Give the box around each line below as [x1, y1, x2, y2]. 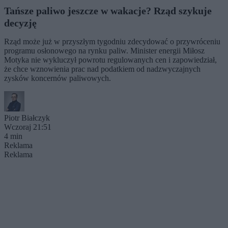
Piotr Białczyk [4, 113, 50, 122]
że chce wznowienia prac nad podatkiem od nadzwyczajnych [4, 64, 201, 73]
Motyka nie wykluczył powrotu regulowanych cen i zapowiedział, [4, 55, 217, 64]
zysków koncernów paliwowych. [4, 73, 111, 82]
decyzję [4, 17, 37, 28]
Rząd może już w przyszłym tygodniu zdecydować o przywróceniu [4, 37, 220, 46]
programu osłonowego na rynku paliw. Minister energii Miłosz [4, 46, 205, 55]
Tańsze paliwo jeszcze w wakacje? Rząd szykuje [4, 5, 212, 16]
